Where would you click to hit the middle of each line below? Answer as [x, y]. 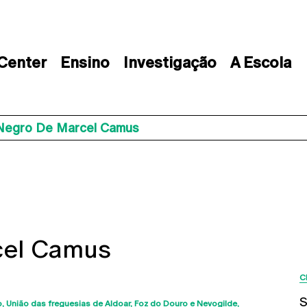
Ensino [85, 63]
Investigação [170, 63]
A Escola [260, 63]
